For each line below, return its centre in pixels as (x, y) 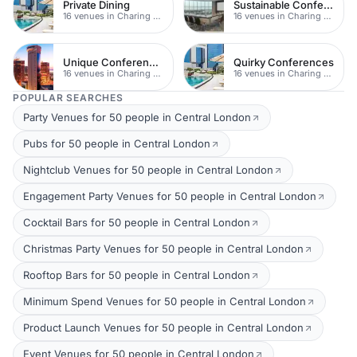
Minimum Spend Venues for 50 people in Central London (165, 301)
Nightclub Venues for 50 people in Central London (148, 170)
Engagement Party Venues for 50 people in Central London (170, 196)
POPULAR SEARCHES (68, 98)
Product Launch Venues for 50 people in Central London (163, 328)
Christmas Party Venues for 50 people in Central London (163, 249)
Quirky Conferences (284, 62)
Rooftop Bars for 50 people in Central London (137, 275)
